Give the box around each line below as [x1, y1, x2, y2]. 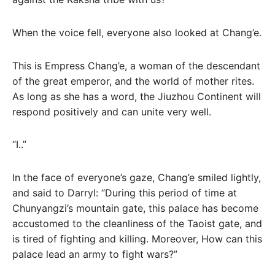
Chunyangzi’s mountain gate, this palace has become [12, 202, 258, 215]
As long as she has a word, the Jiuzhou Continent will [12, 90, 261, 103]
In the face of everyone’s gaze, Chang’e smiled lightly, [12, 171, 261, 184]
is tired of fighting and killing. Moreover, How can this [12, 233, 262, 246]
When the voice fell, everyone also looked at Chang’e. [12, 26, 261, 39]
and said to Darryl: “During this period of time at [12, 187, 237, 199]
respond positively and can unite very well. [12, 105, 211, 118]
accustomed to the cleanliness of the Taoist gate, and [12, 217, 262, 230]
